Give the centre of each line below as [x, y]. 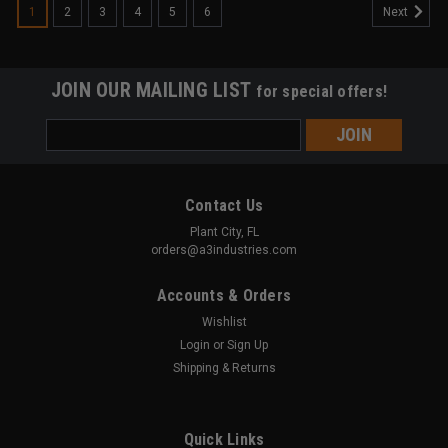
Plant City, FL [224, 232]
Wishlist [224, 322]
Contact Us [224, 206]
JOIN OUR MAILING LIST [153, 90]
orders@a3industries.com [224, 250]
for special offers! [322, 92]
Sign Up [248, 345]
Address [73, 150]
